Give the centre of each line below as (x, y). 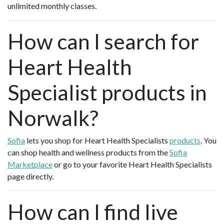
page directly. (31, 176)
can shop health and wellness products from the (88, 152)
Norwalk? (53, 118)
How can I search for (103, 41)
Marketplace (30, 164)
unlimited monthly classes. (52, 6)
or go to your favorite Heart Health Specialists (132, 164)
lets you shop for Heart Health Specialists (97, 140)
